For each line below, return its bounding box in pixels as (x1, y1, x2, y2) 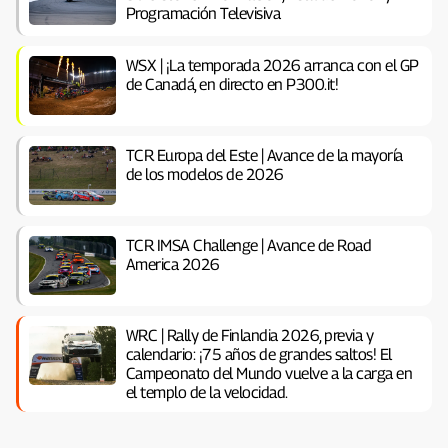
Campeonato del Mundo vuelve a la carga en (125, 363, 413, 383)
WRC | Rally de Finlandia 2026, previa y (125, 325, 374, 345)
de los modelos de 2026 (125, 164, 284, 184)
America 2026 (125, 254, 220, 274)
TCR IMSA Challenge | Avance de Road (125, 235, 372, 255)
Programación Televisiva (125, 3, 281, 23)
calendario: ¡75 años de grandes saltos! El (125, 344, 392, 364)
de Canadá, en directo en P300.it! (125, 74, 339, 94)
